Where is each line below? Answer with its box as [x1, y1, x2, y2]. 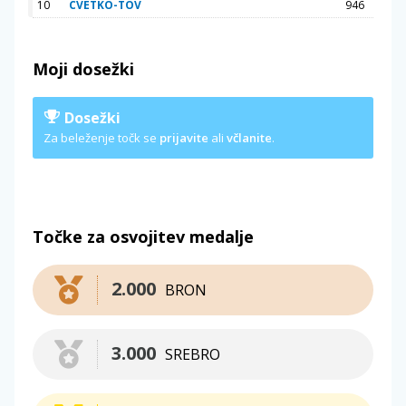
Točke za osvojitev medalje [33, 225, 254, 247]
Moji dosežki [33, 57, 134, 80]
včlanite [227, 129, 272, 146]
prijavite [159, 129, 208, 146]
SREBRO [165, 343, 220, 364]
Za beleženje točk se [43, 129, 159, 146]
